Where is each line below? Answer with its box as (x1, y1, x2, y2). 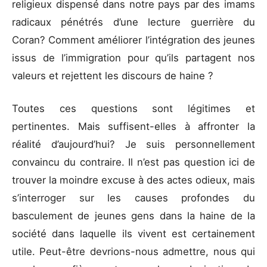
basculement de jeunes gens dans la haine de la (12, 209, 255, 222)
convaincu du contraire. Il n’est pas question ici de (12, 156, 255, 168)
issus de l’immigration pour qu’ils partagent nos (12, 51, 255, 64)
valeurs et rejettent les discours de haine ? (12, 69, 213, 82)
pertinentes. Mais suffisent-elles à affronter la (12, 120, 255, 132)
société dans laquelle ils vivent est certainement (12, 227, 255, 240)
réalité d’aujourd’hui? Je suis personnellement (12, 138, 255, 150)
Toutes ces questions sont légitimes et (12, 102, 255, 114)
